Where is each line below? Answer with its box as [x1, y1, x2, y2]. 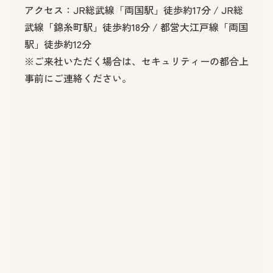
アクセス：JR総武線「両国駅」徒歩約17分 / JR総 [24, 2, 243, 17]
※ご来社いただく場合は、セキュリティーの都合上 [24, 53, 249, 68]
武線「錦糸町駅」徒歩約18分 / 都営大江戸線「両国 [24, 19, 248, 34]
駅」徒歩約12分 [24, 36, 91, 51]
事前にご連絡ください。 [24, 70, 132, 85]
